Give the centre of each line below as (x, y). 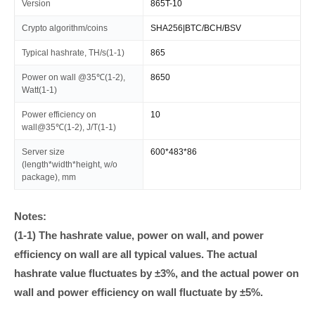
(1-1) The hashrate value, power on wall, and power (139, 235)
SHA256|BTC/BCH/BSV (196, 28)
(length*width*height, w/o (70, 164)
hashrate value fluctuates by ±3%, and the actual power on (156, 273)
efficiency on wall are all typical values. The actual (136, 254)
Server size (43, 152)
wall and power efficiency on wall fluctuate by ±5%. (139, 292)
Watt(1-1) (39, 90)
